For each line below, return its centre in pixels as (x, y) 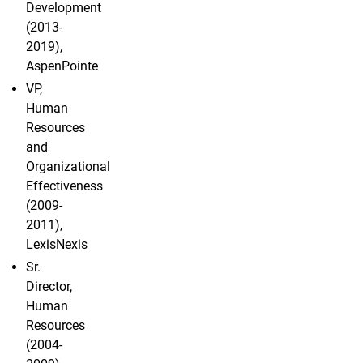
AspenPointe (62, 66)
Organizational (68, 167)
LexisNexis (57, 245)
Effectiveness (64, 186)
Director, (49, 287)
